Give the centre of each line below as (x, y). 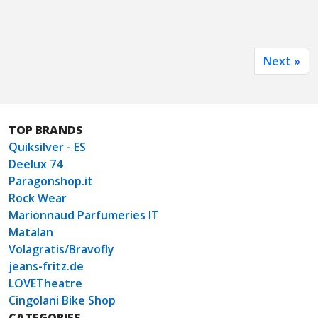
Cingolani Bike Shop (62, 301)
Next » (282, 61)
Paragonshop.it (51, 181)
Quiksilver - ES (47, 147)
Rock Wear (38, 198)
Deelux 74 (35, 164)
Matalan (31, 232)
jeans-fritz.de (46, 267)
